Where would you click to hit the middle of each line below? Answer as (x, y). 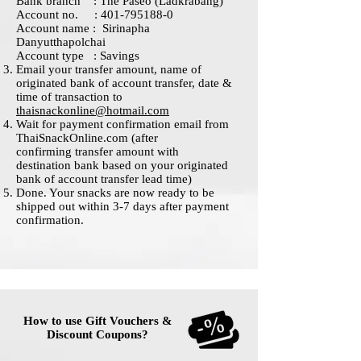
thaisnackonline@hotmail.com (93, 111)
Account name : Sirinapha (83, 29)
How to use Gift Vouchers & (98, 321)
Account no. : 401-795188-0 (95, 15)
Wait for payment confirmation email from (122, 124)
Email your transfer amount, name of (109, 70)
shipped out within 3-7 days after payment (122, 207)
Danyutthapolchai (61, 42)
